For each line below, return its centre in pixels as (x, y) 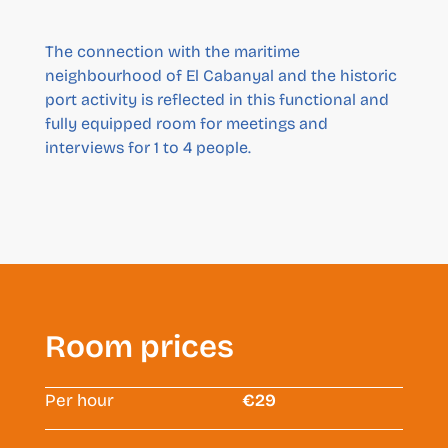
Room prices (139, 346)
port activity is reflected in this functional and (216, 99)
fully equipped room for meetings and (186, 123)
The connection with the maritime (172, 51)
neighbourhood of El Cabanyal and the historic (220, 75)
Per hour (79, 400)
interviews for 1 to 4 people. (147, 147)
